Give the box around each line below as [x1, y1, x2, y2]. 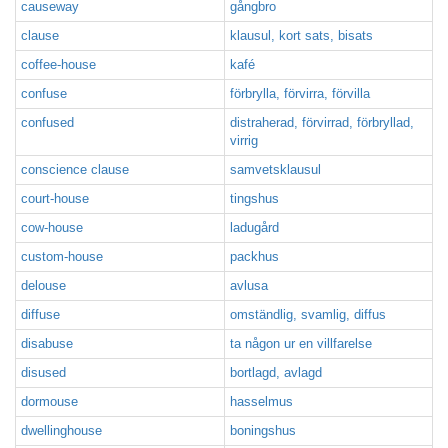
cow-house [21, 220, 83, 235]
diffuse [21, 307, 60, 322]
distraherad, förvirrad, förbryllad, [230, 115, 414, 130]
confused [21, 115, 74, 130]
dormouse [21, 394, 78, 409]
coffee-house [21, 57, 96, 72]
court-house [21, 191, 89, 206]
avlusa [230, 278, 268, 293]
